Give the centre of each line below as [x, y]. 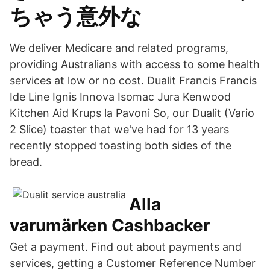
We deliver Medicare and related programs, [119, 48]
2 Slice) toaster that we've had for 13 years [119, 129]
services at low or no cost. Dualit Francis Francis [133, 80]
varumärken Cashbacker [110, 225]
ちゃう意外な [76, 16]
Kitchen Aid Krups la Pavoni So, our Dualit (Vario [132, 113]
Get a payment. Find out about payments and [126, 247]
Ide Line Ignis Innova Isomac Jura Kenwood [120, 97]
